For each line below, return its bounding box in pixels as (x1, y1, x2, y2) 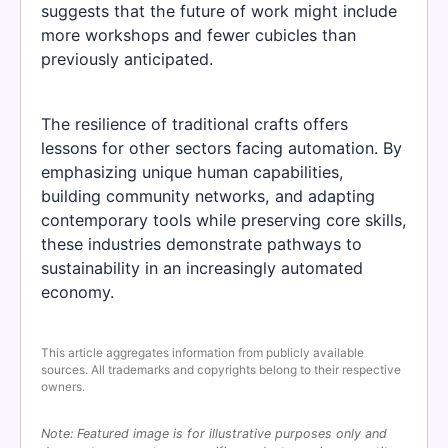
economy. (41, 281, 114, 302)
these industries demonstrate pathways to (41, 233, 362, 254)
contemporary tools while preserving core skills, (41, 209, 407, 230)
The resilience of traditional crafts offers (41, 113, 348, 134)
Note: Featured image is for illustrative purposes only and (41, 425, 387, 441)
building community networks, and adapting (41, 185, 375, 206)
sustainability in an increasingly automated (41, 257, 363, 278)
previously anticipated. (41, 49, 213, 70)
